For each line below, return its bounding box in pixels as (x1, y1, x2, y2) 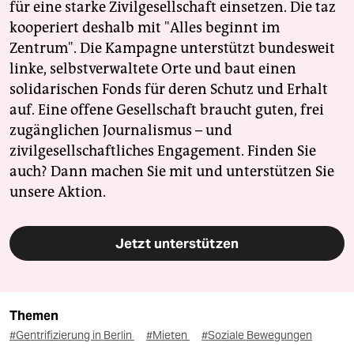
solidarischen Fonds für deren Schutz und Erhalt (9, 81, 328, 99)
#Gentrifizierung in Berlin (9, 328, 134, 343)
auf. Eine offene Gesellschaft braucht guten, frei (9, 101, 324, 119)
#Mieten (146, 328, 190, 343)
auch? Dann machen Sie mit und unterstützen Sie (9, 163, 334, 181)
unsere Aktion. (9, 183, 106, 201)
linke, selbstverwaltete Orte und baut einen (9, 60, 296, 78)
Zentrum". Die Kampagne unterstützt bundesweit (9, 40, 335, 58)
